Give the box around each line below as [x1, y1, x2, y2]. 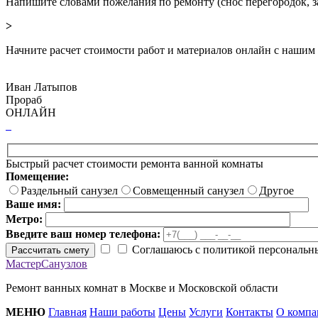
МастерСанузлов [6, 257, 87, 270]
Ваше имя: [6, 197, 64, 210]
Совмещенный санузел [133, 184, 244, 197]
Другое [259, 184, 294, 197]
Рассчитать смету [11, 244, 89, 256]
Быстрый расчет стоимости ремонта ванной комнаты [6, 157, 263, 170]
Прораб [6, 94, 42, 106]
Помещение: [6, 170, 69, 182]
